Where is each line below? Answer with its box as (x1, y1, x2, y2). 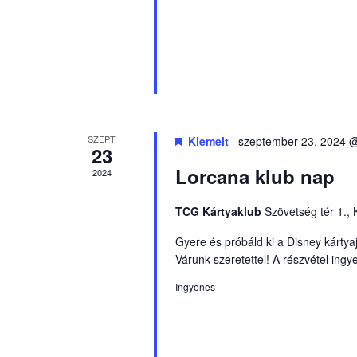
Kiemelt (187, 133, 229, 149)
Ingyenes (175, 280, 215, 293)
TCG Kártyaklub (175, 203, 265, 219)
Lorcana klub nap (175, 163, 335, 190)
